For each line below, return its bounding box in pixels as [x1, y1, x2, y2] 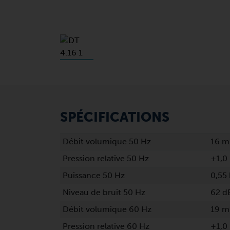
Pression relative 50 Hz [62, 154, 149, 163]
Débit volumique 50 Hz [62, 137, 151, 146]
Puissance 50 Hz [62, 170, 125, 180]
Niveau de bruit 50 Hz [62, 187, 145, 197]
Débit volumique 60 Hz [62, 204, 151, 214]
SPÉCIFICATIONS [60, 109, 169, 125]
